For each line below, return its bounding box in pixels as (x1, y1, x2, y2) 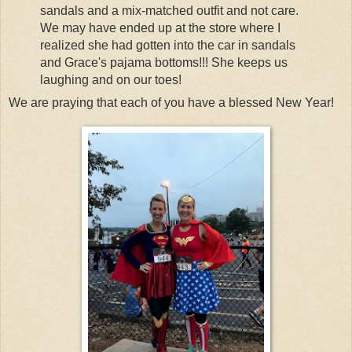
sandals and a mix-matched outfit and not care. (39, 4, 299, 18)
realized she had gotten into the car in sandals (39, 38, 295, 53)
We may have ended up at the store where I (39, 21, 280, 35)
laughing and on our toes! (39, 73, 181, 87)
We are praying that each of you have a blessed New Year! (9, 95, 334, 109)
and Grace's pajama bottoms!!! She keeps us (39, 56, 288, 70)
